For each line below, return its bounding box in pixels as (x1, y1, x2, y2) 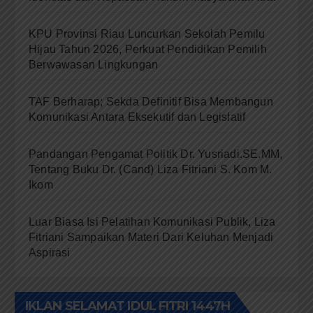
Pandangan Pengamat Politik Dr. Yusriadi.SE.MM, (29, 147, 283, 160)
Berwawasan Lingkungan (29, 58, 159, 71)
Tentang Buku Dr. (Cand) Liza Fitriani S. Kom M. (29, 163, 272, 175)
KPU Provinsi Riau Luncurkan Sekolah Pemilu (29, 27, 265, 40)
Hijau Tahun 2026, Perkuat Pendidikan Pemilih (29, 43, 267, 55)
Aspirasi (29, 246, 71, 259)
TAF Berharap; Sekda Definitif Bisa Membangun (29, 95, 273, 108)
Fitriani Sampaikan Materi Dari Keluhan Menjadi (29, 231, 274, 243)
